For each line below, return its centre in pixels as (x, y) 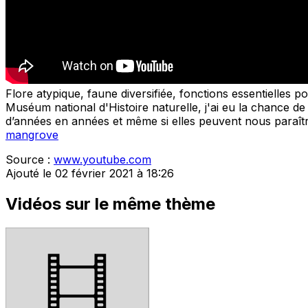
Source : (30, 159)
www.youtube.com (102, 159)
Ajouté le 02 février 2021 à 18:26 (90, 173)
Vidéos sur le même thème (110, 203)
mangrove (32, 134)
